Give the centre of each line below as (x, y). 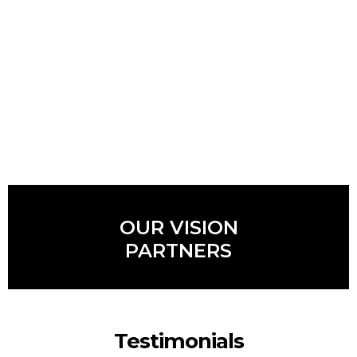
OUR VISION (178, 227)
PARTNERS (178, 250)
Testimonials (178, 341)
